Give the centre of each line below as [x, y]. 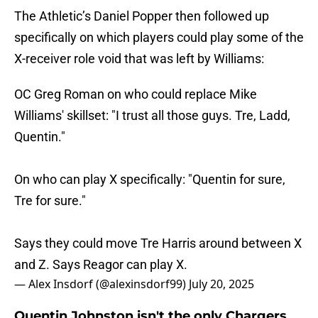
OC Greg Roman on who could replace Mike [136, 94]
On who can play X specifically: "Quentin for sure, [150, 180]
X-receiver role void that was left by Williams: [139, 59]
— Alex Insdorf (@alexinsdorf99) [102, 284]
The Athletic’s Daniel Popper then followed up [142, 16]
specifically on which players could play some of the [159, 38]
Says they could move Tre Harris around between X [158, 243]
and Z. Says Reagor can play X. [101, 265]
